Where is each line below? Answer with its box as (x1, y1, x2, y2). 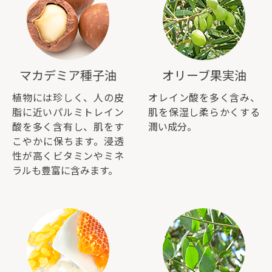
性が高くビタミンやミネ (12, 149, 124, 163)
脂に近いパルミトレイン (12, 106, 124, 119)
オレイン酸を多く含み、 (148, 91, 260, 104)
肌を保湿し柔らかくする (148, 106, 260, 119)
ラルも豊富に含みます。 (12, 164, 118, 177)
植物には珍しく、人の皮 (12, 91, 124, 104)
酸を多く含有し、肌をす (12, 120, 124, 134)
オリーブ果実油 (161, 67, 246, 83)
